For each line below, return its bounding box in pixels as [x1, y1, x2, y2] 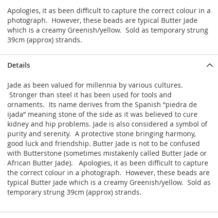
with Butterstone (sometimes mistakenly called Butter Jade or [7, 148, 207, 158]
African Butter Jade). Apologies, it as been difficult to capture [7, 158, 208, 168]
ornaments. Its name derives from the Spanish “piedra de [7, 100, 197, 109]
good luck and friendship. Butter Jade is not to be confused [7, 139, 200, 148]
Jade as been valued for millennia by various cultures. [7, 80, 183, 90]
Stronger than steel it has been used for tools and [7, 90, 172, 100]
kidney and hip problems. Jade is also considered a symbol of [7, 119, 207, 129]
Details [7, 60, 30, 70]
